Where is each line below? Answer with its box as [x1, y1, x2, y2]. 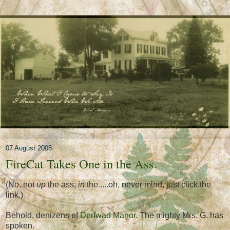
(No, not [6, 180, 36, 189]
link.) [6, 190, 23, 200]
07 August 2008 [6, 144, 52, 152]
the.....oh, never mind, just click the [85, 180, 211, 189]
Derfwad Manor [80, 211, 136, 220]
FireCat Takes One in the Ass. [6, 155, 157, 172]
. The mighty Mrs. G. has [136, 211, 223, 220]
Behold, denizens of [6, 211, 80, 220]
